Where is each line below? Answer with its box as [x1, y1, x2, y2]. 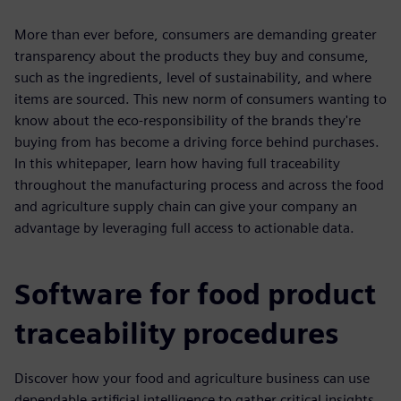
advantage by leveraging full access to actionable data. [14, 219, 354, 236]
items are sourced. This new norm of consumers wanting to [14, 90, 387, 107]
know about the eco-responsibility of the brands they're [14, 112, 361, 129]
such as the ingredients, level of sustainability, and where [14, 69, 371, 86]
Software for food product [14, 277, 376, 311]
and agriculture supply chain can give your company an [14, 198, 357, 215]
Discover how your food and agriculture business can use [14, 370, 370, 387]
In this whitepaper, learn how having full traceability [14, 155, 340, 172]
